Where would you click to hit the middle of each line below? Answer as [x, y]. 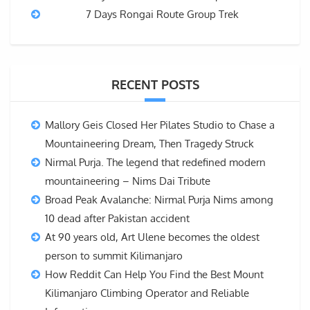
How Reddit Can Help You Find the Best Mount [154, 275]
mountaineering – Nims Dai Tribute [128, 181]
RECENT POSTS [155, 85]
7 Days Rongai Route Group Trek [162, 15]
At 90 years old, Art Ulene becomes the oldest [152, 237]
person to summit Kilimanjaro [114, 256]
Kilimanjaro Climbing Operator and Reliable [147, 293]
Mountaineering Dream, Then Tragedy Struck [149, 144]
